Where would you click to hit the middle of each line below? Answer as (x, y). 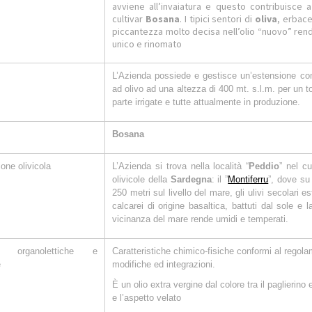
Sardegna (191, 179)
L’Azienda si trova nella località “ (181, 166)
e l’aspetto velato (147, 298)
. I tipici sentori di (217, 19)
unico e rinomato (147, 44)
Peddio (264, 166)
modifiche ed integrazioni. (164, 264)
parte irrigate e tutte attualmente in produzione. (206, 102)
